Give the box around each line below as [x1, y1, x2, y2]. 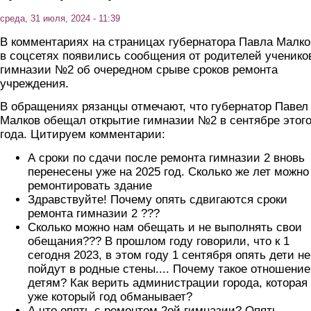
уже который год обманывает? [28, 289, 192, 303]
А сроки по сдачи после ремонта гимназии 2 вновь [28, 151, 305, 165]
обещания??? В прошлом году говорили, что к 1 [28, 234, 289, 248]
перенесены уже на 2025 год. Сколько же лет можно [28, 165, 309, 178]
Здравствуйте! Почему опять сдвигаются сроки [28, 192, 287, 206]
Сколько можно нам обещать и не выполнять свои [28, 220, 302, 234]
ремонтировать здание [28, 178, 152, 192]
